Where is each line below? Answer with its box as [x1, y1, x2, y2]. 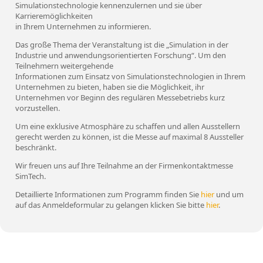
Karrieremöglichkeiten [15, 11, 93, 21]
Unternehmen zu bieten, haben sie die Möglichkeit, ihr [15, 82, 204, 92]
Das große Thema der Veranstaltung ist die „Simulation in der [15, 39, 228, 50]
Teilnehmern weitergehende [15, 60, 113, 71]
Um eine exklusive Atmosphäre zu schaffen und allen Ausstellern [15, 121, 240, 131]
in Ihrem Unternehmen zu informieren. [15, 21, 151, 32]
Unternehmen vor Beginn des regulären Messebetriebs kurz [15, 92, 225, 103]
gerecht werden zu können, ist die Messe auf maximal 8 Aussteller [15, 131, 244, 142]
